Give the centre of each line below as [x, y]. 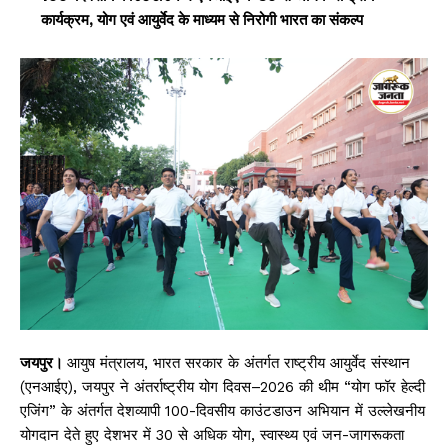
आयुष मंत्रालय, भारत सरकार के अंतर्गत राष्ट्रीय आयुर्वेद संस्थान [238, 363]
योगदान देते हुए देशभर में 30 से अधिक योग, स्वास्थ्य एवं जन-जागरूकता [212, 435]
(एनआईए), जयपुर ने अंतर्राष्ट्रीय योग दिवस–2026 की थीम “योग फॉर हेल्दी [222, 387]
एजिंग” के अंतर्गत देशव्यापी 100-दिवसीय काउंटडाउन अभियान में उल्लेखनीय [222, 411]
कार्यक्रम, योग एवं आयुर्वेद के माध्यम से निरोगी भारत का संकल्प [202, 20]
